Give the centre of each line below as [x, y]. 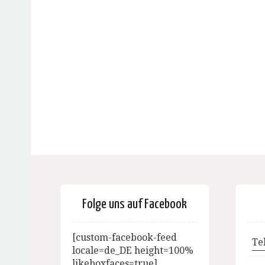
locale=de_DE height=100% [133, 251]
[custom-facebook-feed [125, 237]
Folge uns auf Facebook [134, 204]
